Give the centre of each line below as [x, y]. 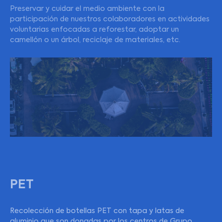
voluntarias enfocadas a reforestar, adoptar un [94, 30]
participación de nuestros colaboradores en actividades [110, 19]
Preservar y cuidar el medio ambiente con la [87, 9]
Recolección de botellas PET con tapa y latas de [97, 211]
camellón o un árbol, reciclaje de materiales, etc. [95, 40]
